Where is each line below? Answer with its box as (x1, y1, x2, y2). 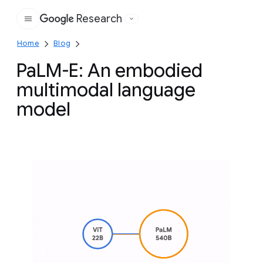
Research (76, 12, 122, 25)
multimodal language (16, 78, 195, 102)
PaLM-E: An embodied (16, 59, 203, 82)
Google (80, 19, 114, 31)
